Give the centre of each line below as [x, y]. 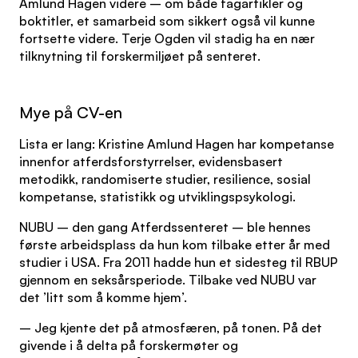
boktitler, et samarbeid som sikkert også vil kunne [167, 21]
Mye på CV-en [71, 112]
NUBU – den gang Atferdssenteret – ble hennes [165, 227]
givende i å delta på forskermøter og [129, 345]
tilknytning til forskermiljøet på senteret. [140, 56]
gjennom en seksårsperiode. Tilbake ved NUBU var [168, 280]
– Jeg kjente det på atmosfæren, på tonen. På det [171, 328]
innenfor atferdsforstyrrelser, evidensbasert [151, 161]
